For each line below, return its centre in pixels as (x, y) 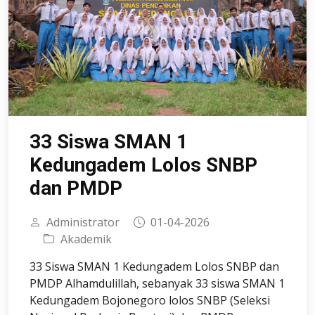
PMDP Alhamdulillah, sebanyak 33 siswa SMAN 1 (157, 284)
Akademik (86, 239)
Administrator (83, 223)
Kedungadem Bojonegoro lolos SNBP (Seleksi (150, 301)
